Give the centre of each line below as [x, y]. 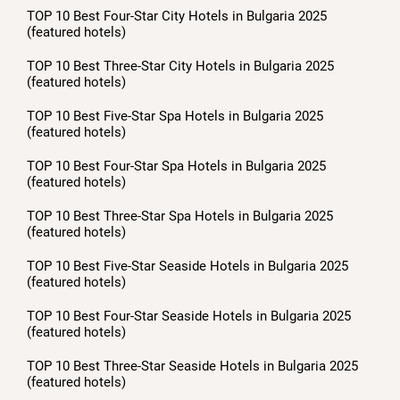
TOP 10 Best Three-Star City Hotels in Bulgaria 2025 [180, 66]
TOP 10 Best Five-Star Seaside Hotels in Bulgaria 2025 [187, 266]
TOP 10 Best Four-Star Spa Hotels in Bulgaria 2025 [176, 166]
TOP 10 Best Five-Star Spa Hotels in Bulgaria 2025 [175, 116]
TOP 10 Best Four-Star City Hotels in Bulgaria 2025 [177, 16]
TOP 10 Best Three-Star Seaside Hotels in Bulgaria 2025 [192, 366]
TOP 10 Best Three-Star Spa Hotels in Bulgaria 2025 [180, 216]
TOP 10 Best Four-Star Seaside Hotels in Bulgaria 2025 [189, 316]
